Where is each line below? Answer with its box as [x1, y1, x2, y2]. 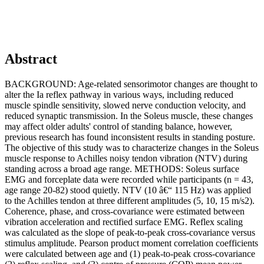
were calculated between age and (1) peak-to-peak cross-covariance [5, 248, 255, 259]
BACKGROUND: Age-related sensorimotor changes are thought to [5, 78, 258, 89]
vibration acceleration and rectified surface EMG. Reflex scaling [5, 216, 243, 227]
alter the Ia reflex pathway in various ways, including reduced [5, 89, 233, 100]
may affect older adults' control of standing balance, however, [5, 121, 232, 131]
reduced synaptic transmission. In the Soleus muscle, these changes [5, 110, 253, 121]
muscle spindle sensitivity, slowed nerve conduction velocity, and [5, 100, 246, 110]
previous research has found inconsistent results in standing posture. [5, 131, 255, 142]
